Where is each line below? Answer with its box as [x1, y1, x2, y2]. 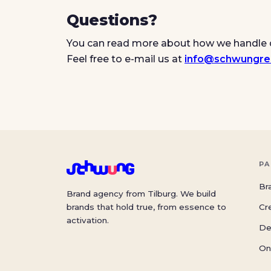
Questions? [67, 11, 157, 29]
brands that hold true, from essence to [67, 202, 226, 212]
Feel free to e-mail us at [67, 53, 184, 65]
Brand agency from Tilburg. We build [67, 189, 216, 198]
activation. [67, 215, 109, 225]
